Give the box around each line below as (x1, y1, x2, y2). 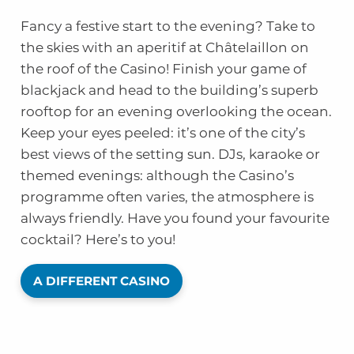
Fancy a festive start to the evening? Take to (20, 18, 315, 35)
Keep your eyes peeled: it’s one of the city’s (20, 125, 305, 141)
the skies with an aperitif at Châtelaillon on (20, 40, 309, 56)
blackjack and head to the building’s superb (20, 82, 318, 99)
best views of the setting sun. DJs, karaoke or (20, 146, 320, 163)
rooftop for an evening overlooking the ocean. (20, 104, 332, 120)
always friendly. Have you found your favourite (20, 210, 330, 227)
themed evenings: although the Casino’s (20, 168, 294, 184)
